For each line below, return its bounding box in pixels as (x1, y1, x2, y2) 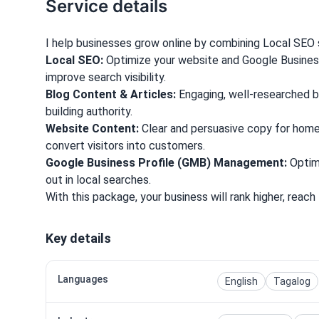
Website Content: (46, 121, 139, 135)
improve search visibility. (46, 70, 166, 84)
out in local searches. (46, 172, 151, 187)
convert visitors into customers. (46, 138, 205, 152)
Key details (46, 230, 111, 246)
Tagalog (273, 275, 310, 287)
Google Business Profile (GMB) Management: (46, 155, 287, 169)
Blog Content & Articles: (46, 87, 176, 101)
